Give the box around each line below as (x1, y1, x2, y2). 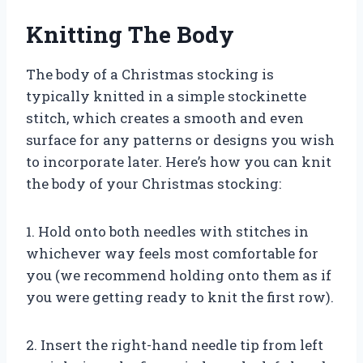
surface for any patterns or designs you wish (26, 130, 335, 149)
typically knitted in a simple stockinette (26, 86, 306, 105)
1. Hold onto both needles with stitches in (26, 221, 309, 241)
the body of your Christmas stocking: (26, 173, 281, 193)
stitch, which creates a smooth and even (26, 108, 304, 127)
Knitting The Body (26, 19, 234, 49)
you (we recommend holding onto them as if (26, 265, 331, 284)
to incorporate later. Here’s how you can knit (26, 152, 331, 171)
